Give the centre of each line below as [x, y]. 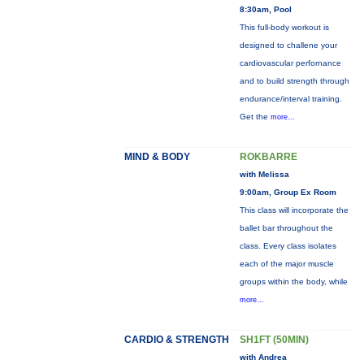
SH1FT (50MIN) [274, 340]
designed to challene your [288, 45]
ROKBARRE [268, 157]
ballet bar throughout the [286, 228]
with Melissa [264, 174]
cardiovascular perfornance [290, 63]
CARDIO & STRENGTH [176, 340]
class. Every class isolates [288, 246]
